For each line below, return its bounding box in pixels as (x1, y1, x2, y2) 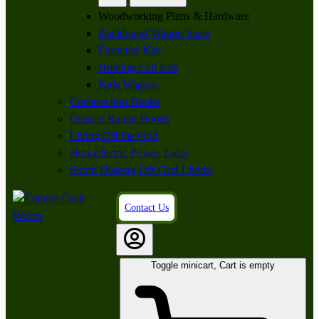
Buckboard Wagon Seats (98, 27, 209, 39)
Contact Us (125, 202, 169, 213)
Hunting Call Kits (98, 61, 178, 73)
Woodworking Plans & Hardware (98, 10, 249, 22)
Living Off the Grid (70, 130, 158, 142)
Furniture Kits (98, 44, 161, 56)
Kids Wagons (98, 78, 159, 90)
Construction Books (70, 95, 159, 108)
